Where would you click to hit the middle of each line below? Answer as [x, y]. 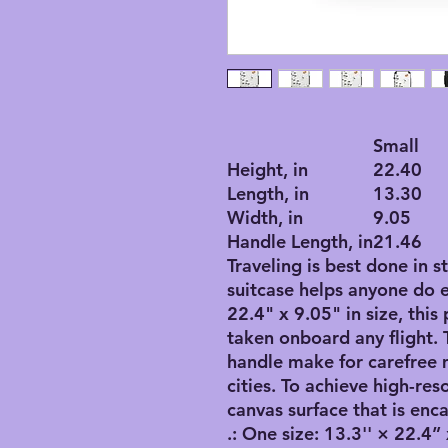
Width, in [265, 218]
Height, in [267, 170]
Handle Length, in [300, 242]
